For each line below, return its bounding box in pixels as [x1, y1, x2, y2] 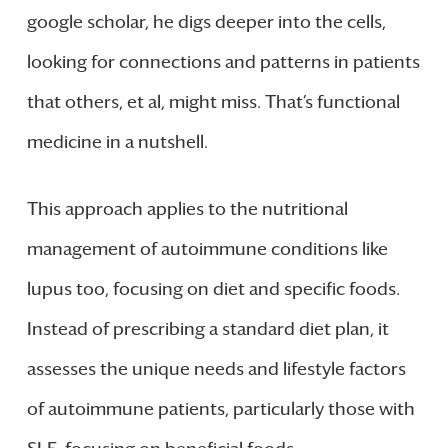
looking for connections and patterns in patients [26, 50, 420, 73]
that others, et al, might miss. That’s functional [26, 90, 400, 113]
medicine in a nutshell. [26, 130, 208, 153]
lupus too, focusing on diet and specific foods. [26, 277, 400, 300]
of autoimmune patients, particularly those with [26, 397, 415, 420]
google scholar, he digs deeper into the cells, [26, 10, 386, 33]
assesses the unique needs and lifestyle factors [26, 357, 406, 380]
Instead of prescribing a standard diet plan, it [26, 317, 389, 340]
